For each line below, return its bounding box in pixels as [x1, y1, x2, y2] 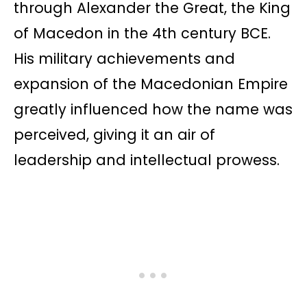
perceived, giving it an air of [14, 125, 215, 145]
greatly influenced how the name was [14, 99, 293, 120]
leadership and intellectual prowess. [14, 150, 280, 171]
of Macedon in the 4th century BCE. [14, 23, 271, 44]
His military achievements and [14, 49, 235, 69]
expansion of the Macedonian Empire [14, 74, 288, 95]
